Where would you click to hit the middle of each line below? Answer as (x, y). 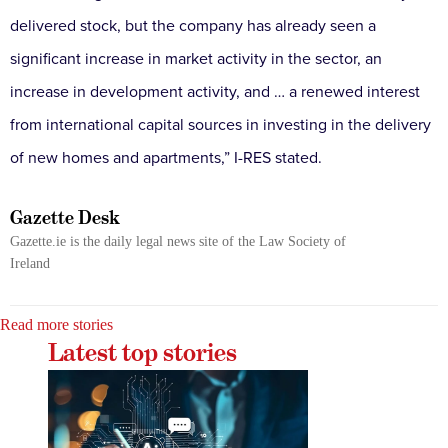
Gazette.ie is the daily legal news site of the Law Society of (178, 242)
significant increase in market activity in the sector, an (196, 59)
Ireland (30, 264)
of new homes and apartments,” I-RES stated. (166, 158)
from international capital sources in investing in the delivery (220, 125)
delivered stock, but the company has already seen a (193, 26)
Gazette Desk (65, 218)
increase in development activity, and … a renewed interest (215, 92)
